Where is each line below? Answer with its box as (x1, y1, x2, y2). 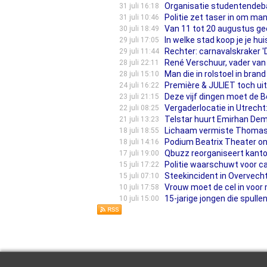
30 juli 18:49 (119, 24, 159, 33)
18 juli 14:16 (119, 138, 159, 146)
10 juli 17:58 (119, 183, 159, 191)
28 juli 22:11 (119, 58, 159, 67)
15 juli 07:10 (119, 172, 159, 180)
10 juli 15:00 (119, 194, 159, 203)
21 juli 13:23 (119, 115, 159, 123)
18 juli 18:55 (119, 126, 159, 135)
